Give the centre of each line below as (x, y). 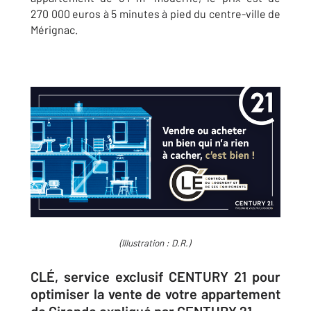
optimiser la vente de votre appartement (155, 294)
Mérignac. (55, 30)
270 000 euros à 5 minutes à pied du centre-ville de (155, 14)
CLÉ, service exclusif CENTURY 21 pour (155, 277)
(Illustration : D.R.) (154, 243)
